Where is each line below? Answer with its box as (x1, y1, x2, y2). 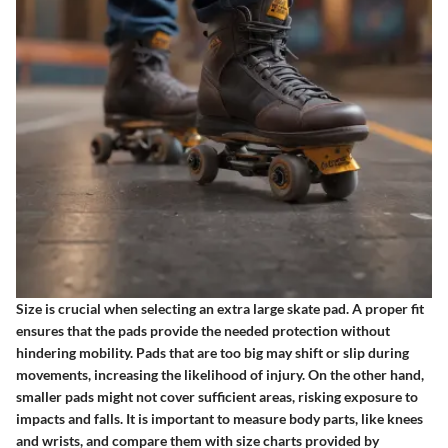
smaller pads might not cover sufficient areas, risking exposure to (16, 388, 418, 406)
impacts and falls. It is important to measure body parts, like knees (16, 410, 423, 428)
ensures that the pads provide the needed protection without (16, 322, 390, 340)
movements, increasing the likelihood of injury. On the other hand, (16, 366, 424, 384)
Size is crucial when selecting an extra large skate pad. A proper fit (16, 300, 424, 318)
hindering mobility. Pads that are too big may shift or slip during (16, 344, 409, 362)
